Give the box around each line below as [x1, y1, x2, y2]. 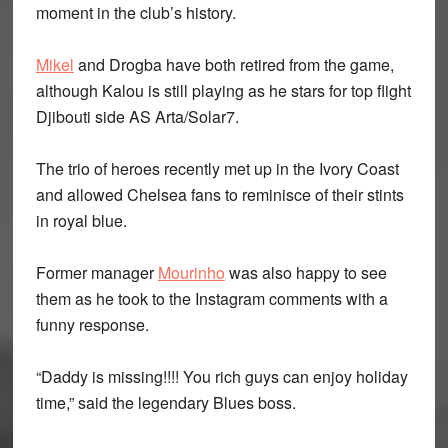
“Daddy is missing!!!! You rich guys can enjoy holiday [35, 365, 408, 388]
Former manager [35, 261, 158, 284]
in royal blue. [35, 209, 127, 232]
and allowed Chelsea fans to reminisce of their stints [35, 183, 404, 206]
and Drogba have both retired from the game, [73, 53, 394, 76]
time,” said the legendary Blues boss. [35, 391, 296, 414]
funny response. [35, 313, 149, 336]
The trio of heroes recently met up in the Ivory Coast [35, 157, 399, 180]
